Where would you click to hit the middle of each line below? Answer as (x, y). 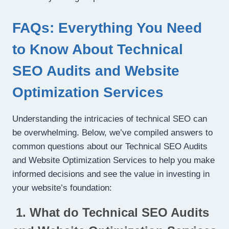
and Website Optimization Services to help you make (113, 160)
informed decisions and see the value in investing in (111, 174)
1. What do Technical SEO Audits (111, 212)
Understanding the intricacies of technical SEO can (110, 119)
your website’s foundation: (62, 188)
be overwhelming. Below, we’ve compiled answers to (112, 132)
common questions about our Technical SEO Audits (110, 146)
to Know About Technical (98, 49)
